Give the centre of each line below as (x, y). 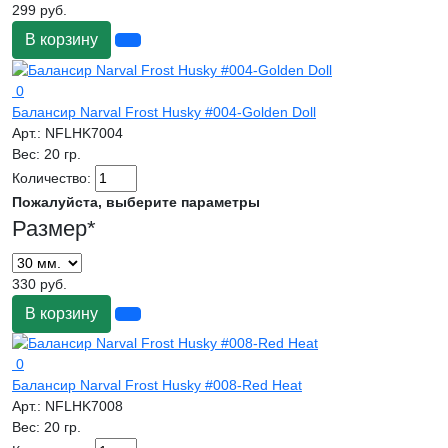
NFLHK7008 (84, 406)
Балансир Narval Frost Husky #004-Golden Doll (164, 111)
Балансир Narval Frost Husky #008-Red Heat (157, 385)
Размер (49, 228)
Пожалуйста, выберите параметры (136, 201)
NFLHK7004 (84, 132)
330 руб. (39, 283)
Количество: (53, 177)
